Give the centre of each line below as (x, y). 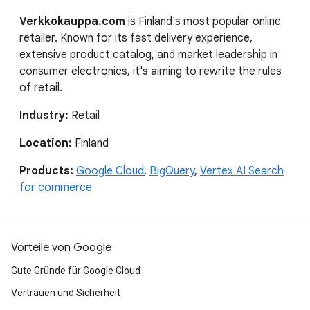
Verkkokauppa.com (72, 21)
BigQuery (172, 171)
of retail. (41, 88)
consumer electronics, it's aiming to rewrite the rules (151, 71)
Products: (48, 171)
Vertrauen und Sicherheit (66, 292)
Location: (47, 143)
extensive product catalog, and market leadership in (148, 54)
